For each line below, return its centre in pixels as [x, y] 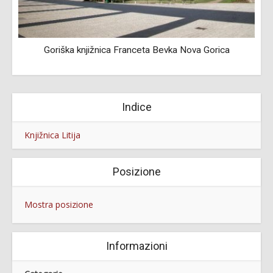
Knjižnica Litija [52, 135]
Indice [136, 107]
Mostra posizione [59, 205]
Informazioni [136, 246]
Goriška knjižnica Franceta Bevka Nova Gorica [136, 50]
